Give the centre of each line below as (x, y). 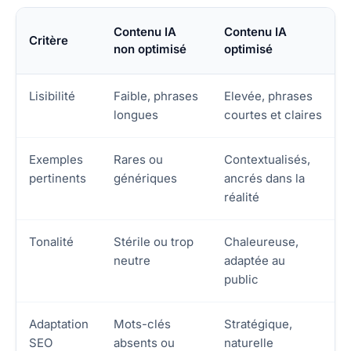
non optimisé (150, 49)
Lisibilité (52, 96)
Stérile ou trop (154, 241)
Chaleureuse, (261, 241)
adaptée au (255, 260)
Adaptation (59, 324)
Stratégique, (258, 324)
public (241, 279)
